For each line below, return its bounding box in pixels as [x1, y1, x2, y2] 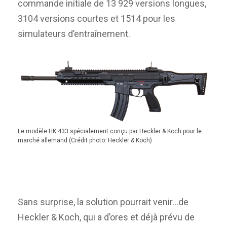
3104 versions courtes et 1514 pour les [18, 13, 175, 24]
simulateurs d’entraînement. [18, 28, 130, 39]
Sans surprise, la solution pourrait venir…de [18, 196, 188, 207]
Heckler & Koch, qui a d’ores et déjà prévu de [18, 211, 195, 222]
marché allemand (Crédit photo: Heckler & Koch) [18, 137, 152, 144]
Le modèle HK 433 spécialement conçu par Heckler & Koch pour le [18, 128, 202, 135]
